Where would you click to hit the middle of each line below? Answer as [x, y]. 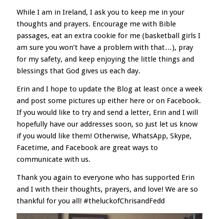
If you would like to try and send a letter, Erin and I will [107, 113]
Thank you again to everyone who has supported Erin [105, 177]
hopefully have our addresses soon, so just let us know [107, 124]
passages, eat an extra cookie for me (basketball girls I [108, 36]
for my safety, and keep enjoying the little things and [105, 59]
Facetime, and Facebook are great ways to [87, 148]
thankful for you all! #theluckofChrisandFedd [90, 201]
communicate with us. [53, 160]
